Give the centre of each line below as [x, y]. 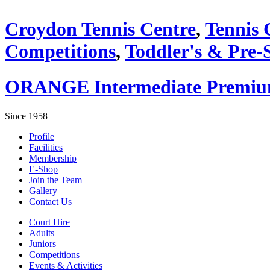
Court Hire [49, 222]
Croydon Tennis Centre [100, 29]
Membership [53, 159]
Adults [42, 233]
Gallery [43, 191]
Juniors [42, 244]
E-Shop [43, 169]
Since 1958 [26, 116]
